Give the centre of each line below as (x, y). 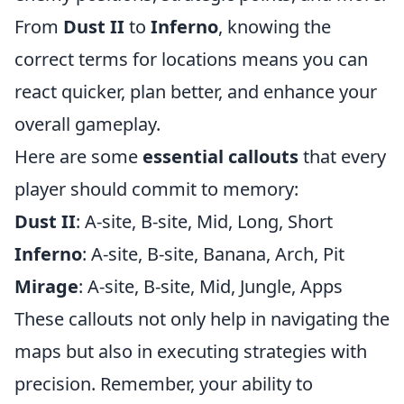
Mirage (46, 286)
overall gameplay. (87, 124)
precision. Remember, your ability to (164, 384)
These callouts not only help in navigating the (202, 319)
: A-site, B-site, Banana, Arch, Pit (213, 254)
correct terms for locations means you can (191, 59)
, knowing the (275, 27)
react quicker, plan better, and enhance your (196, 92)
